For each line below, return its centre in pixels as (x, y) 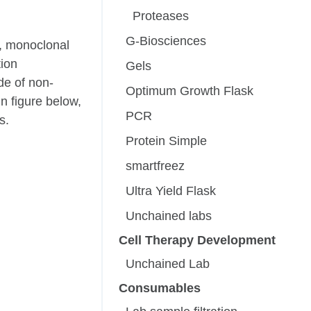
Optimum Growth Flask (190, 91)
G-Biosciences (166, 41)
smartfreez (155, 166)
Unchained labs (169, 216)
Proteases (161, 16)
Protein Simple (167, 141)
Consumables (160, 288)
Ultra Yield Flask (171, 191)
